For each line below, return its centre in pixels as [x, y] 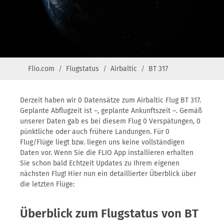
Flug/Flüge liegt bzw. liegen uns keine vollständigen [102, 142]
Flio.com [41, 69]
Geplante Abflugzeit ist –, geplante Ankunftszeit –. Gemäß [111, 111]
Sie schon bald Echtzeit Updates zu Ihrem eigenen [100, 163]
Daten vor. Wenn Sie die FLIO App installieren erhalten [107, 153]
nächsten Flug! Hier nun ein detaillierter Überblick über [108, 174]
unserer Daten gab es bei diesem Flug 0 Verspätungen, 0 [110, 121]
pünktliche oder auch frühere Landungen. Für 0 [95, 132]
